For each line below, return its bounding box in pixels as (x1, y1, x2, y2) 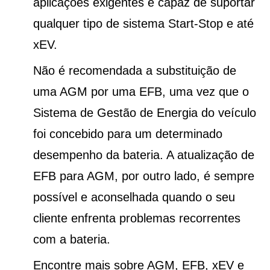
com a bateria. (33, 233, 110, 246)
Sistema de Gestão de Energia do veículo (33, 106, 256, 120)
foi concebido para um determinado (33, 127, 222, 141)
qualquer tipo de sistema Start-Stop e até (33, 17, 254, 31)
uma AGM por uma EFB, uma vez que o (33, 85, 249, 99)
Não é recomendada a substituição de (33, 64, 236, 78)
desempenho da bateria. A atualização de (33, 148, 254, 162)
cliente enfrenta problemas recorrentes (33, 212, 240, 225)
